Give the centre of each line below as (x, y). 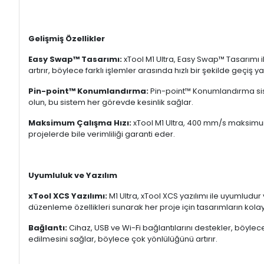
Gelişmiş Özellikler (67, 39)
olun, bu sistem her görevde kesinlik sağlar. (111, 102)
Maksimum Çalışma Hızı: (80, 123)
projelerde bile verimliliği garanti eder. (102, 134)
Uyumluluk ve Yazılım (73, 175)
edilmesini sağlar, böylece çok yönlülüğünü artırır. (123, 239)
